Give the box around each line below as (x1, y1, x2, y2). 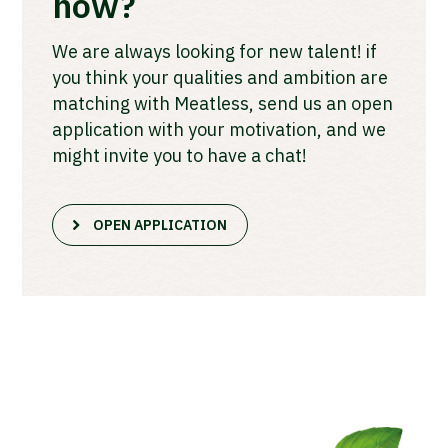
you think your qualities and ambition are (52, 66, 389, 90)
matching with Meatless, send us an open (52, 92, 394, 116)
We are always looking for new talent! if (52, 40, 378, 64)
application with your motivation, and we (52, 118, 387, 142)
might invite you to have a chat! (52, 144, 308, 168)
